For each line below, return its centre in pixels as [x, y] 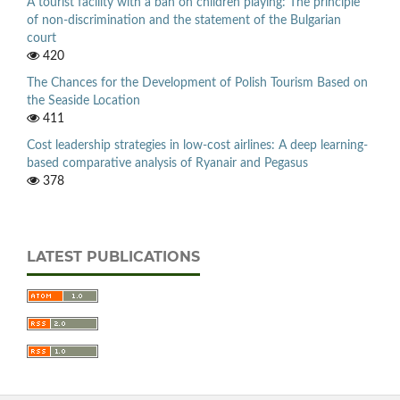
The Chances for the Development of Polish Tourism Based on [197, 83]
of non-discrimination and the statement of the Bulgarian [184, 20]
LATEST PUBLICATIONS [113, 256]
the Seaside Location [83, 100]
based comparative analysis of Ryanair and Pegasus [167, 163]
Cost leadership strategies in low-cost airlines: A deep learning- [197, 145]
